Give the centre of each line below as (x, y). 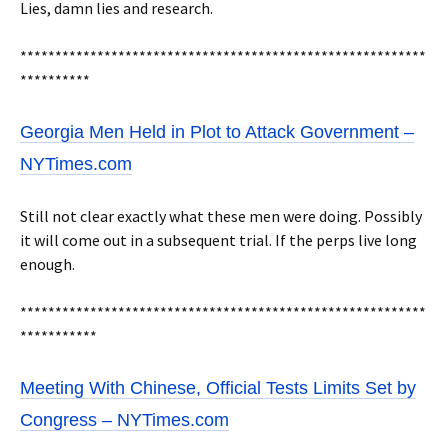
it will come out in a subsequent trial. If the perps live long (218, 240)
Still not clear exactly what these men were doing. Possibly (221, 216)
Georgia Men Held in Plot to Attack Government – (217, 132)
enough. (47, 264)
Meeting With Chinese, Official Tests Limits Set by (218, 388)
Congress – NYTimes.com (124, 420)
